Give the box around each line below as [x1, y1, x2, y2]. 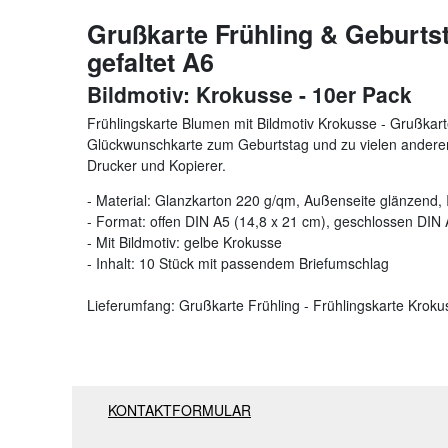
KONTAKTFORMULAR [108, 399, 251, 420]
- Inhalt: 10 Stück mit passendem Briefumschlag [87, 252, 389, 273]
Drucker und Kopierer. [87, 154, 226, 175]
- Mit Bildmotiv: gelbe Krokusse [87, 231, 282, 252]
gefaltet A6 [87, 43, 214, 80]
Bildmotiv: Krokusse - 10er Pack [87, 78, 412, 109]
